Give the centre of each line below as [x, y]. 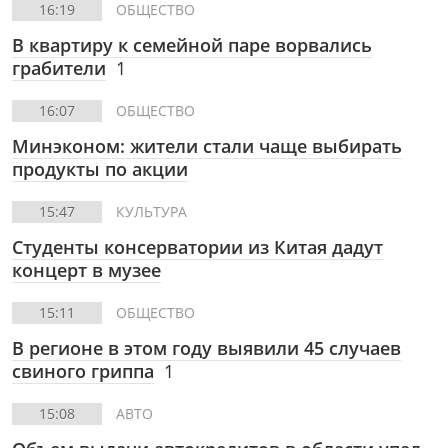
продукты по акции [100, 169]
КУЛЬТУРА [151, 211]
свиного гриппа [83, 371]
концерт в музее [86, 270]
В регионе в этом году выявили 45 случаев [206, 348]
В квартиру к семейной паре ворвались [192, 45]
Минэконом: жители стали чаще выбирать [207, 146]
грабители [59, 68]
